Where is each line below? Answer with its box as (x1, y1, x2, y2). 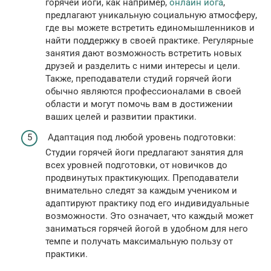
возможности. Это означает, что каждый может (45, 210, 253, 221)
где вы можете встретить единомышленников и (45, 22, 255, 34)
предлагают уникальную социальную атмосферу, (45, 10, 257, 21)
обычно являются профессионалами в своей (45, 86, 241, 97)
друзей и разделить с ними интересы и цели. (45, 60, 240, 72)
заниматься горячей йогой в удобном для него (45, 223, 248, 234)
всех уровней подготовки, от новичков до (45, 159, 227, 171)
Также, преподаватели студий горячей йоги (45, 73, 232, 85)
